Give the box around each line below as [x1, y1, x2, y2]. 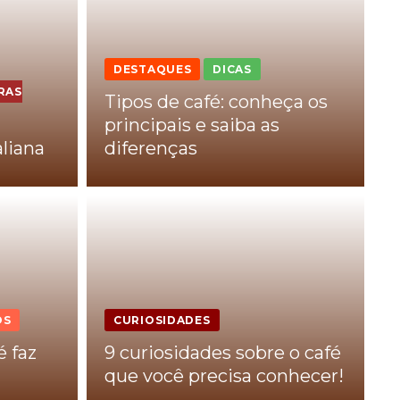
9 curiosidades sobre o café [104, 341, 341, 363]
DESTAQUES [113, 62, 192, 76]
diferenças [104, 137, 197, 159]
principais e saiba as [104, 113, 279, 136]
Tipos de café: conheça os [104, 90, 328, 112]
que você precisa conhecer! [104, 364, 344, 387]
